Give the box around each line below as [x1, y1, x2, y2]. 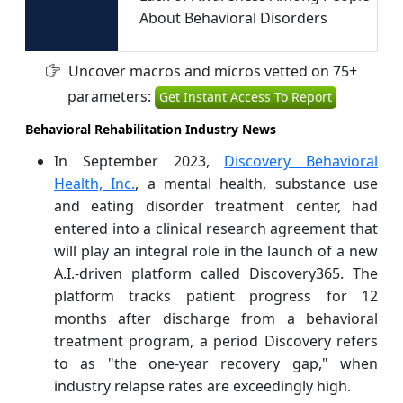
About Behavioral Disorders [139, 7, 327, 28]
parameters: [67, 85, 155, 106]
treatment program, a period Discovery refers [54, 330, 378, 351]
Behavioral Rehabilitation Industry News [25, 120, 276, 138]
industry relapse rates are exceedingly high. [54, 375, 351, 396]
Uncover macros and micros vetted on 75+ [65, 60, 357, 81]
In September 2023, [54, 150, 225, 171]
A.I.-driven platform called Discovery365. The [54, 263, 378, 283]
